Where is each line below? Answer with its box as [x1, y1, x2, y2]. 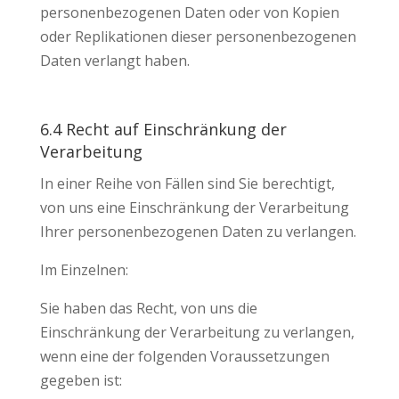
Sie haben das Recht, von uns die [39, 298, 257, 318]
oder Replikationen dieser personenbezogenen [39, 27, 356, 46]
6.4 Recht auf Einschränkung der [39, 118, 287, 140]
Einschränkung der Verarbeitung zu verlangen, [39, 322, 354, 342]
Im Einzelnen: [39, 260, 128, 280]
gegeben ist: [39, 370, 122, 390]
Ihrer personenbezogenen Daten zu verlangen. [39, 222, 356, 241]
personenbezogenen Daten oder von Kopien [39, 3, 339, 22]
